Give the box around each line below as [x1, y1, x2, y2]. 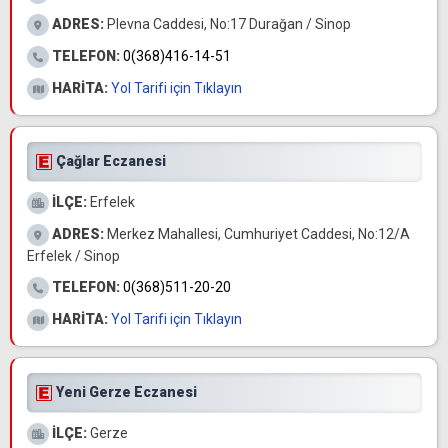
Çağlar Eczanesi [56, 153, 166, 169]
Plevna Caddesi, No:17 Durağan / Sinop [104, 16, 351, 32]
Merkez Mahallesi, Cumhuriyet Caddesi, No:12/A [104, 226, 410, 242]
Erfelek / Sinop [27, 248, 120, 264]
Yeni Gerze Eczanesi [56, 384, 197, 400]
